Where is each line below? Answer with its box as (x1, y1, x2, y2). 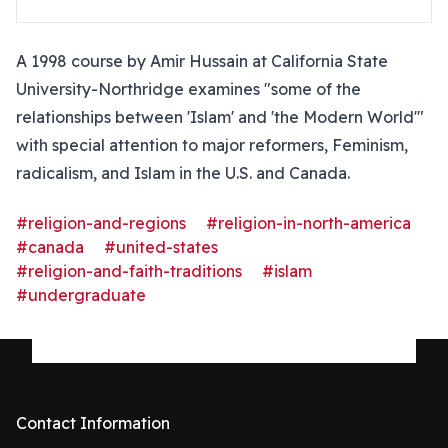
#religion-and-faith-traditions (16, 261, 242, 281)
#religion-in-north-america (206, 213, 411, 233)
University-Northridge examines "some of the (16, 79, 361, 99)
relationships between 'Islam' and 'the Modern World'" (16, 107, 424, 127)
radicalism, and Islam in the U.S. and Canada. (16, 163, 350, 183)
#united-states (104, 237, 218, 257)
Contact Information (16, 413, 170, 433)
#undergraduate (16, 285, 146, 305)
